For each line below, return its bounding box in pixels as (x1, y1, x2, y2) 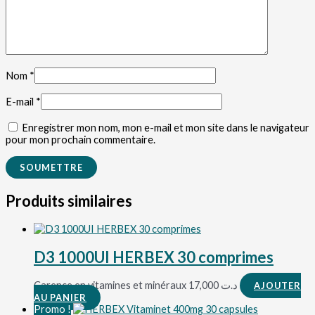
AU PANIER (34, 292, 86, 304)
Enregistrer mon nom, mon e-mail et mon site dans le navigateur (22, 121, 309, 134)
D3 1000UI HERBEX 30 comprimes (34, 247, 274, 266)
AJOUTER (254, 280, 301, 292)
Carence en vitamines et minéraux (34, 279, 188, 292)
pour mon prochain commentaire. (6, 133, 155, 146)
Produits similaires (6, 191, 132, 210)
